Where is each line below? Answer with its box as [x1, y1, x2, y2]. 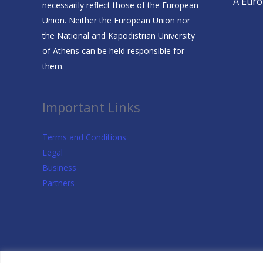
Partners [42, 177, 75, 188]
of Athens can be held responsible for [42, 45, 184, 57]
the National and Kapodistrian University [42, 30, 195, 42]
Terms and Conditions [42, 131, 126, 143]
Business [42, 161, 76, 173]
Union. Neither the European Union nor [42, 15, 190, 26]
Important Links [42, 97, 140, 116]
